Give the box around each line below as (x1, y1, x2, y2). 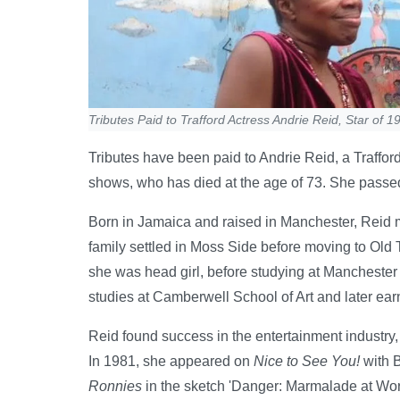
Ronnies (88, 379, 142, 395)
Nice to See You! (254, 354, 360, 370)
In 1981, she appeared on (88, 354, 254, 370)
